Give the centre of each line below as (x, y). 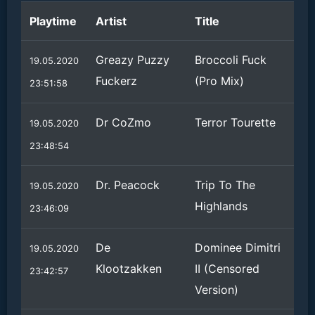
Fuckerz (116, 81)
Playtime (53, 21)
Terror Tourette (235, 122)
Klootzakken (129, 269)
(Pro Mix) (219, 81)
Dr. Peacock (128, 185)
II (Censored (227, 269)
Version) (217, 290)
